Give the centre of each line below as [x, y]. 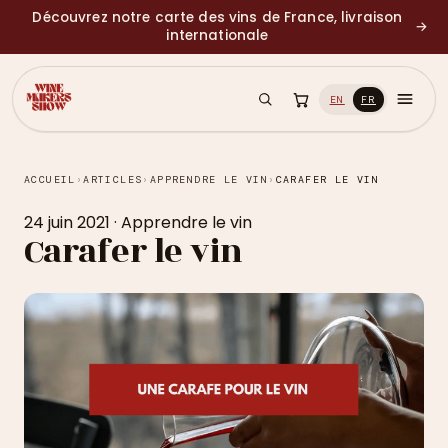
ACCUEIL [50, 179]
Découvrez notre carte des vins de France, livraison [217, 17]
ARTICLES [113, 179]
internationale [217, 35]
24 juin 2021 [67, 222]
